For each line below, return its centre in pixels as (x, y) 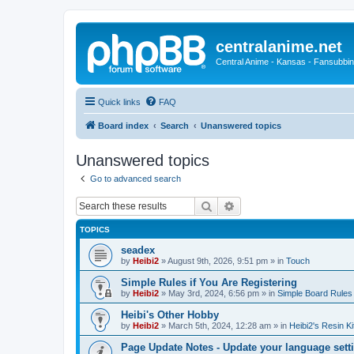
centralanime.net (279, 47)
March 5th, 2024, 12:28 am (220, 326)
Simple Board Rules (315, 293)
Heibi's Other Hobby (170, 315)
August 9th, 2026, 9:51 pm (218, 261)
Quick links (119, 102)
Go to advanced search (136, 178)
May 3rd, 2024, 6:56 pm (214, 293)
